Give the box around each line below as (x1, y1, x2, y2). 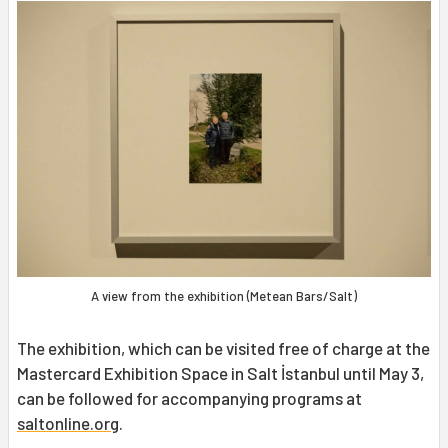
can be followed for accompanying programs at (17, 388, 362, 409)
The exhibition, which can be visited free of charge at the (17, 338, 430, 359)
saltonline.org (17, 413, 119, 434)
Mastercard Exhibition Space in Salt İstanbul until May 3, (17, 363, 424, 384)
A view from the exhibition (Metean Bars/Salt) (91, 288, 357, 305)
